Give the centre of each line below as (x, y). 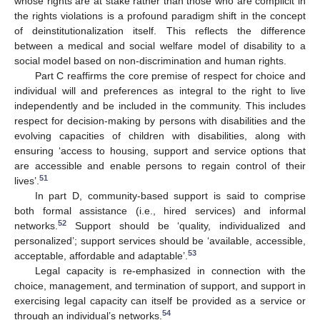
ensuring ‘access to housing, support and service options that (160, 151)
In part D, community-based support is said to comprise (170, 196)
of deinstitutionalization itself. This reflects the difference (160, 31)
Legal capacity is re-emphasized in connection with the (170, 271)
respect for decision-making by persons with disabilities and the (160, 121)
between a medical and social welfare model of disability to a (160, 46)
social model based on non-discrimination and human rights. (150, 61)
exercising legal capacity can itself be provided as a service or (160, 301)
